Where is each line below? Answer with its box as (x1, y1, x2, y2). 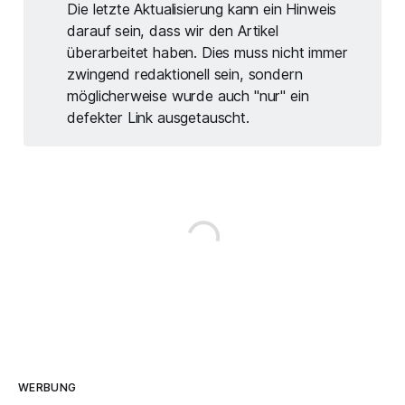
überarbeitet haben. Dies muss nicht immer (67, 43, 348, 62)
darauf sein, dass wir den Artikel (67, 22, 278, 41)
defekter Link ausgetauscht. (67, 108, 250, 127)
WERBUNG (18, 381, 77, 395)
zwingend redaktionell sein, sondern (67, 65, 303, 84)
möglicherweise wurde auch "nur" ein (67, 87, 309, 106)
